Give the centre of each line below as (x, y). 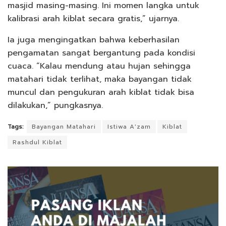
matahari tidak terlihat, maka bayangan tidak (100, 79)
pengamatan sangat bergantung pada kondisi (101, 53)
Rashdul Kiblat (37, 143)
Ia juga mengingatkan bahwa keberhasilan (94, 40)
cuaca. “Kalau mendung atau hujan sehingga (99, 66)
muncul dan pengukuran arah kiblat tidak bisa (101, 93)
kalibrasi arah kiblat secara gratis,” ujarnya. (93, 19)
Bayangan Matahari (64, 127)
